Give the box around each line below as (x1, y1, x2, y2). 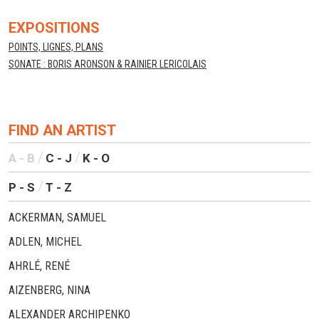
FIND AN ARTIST (9, 121, 116, 139)
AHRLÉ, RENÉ (9, 258, 70, 273)
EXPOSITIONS (9, 19, 100, 36)
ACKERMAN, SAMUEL (9, 210, 106, 224)
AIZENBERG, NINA (9, 283, 90, 297)
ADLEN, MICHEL (9, 234, 82, 249)
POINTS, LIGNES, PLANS (9, 41, 103, 53)
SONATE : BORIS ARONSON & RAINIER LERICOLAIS (9, 58, 206, 70)
